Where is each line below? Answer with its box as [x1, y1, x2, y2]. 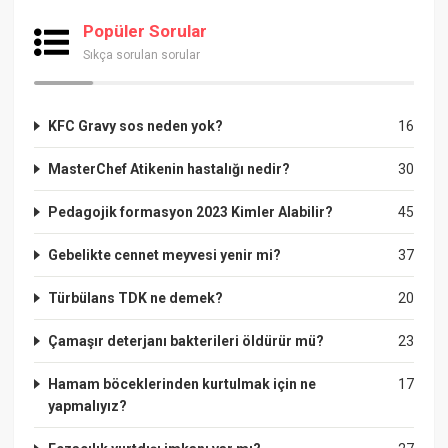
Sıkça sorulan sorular [83, 47, 201, 62]
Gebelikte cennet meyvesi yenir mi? [48, 246, 282, 263]
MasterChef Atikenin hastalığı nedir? [48, 160, 291, 177]
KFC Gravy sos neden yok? [48, 117, 224, 134]
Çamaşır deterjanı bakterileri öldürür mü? [48, 332, 325, 349]
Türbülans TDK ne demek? [48, 289, 224, 306]
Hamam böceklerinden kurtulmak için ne [48, 375, 317, 392]
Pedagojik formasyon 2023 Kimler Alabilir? [48, 203, 334, 220]
